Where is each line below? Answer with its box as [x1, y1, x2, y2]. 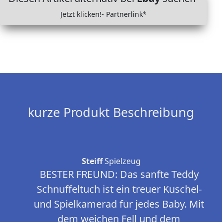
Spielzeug [102, 156, 141, 167]
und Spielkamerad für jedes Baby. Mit [34, 197, 204, 211]
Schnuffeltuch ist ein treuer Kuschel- [36, 182, 202, 196]
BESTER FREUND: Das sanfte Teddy [39, 167, 199, 181]
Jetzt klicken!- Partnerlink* [60, 9, 147, 19]
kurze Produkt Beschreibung [28, 104, 194, 121]
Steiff [81, 156, 103, 167]
